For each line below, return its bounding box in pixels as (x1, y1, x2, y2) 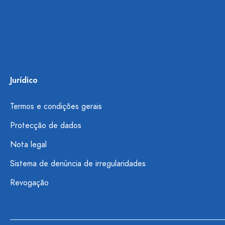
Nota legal (10, 139, 47, 150)
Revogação (10, 177, 49, 188)
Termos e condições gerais (10, 101, 102, 112)
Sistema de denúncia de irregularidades (10, 158, 146, 169)
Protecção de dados (10, 120, 81, 131)
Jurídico (10, 75, 38, 86)
